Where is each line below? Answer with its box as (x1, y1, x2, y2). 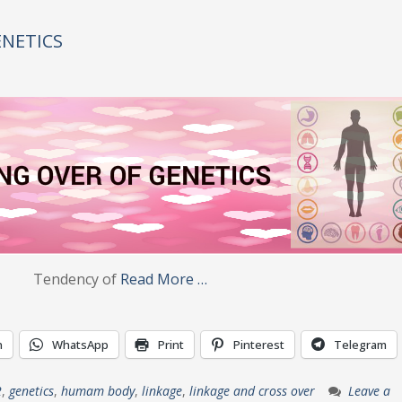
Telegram (334, 336, 387, 353)
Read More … (120, 269, 207, 289)
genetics (9, 382, 54, 399)
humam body (61, 382, 135, 399)
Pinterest (233, 336, 284, 353)
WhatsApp (52, 336, 109, 353)
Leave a (348, 382, 390, 399)
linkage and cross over (189, 382, 315, 399)
